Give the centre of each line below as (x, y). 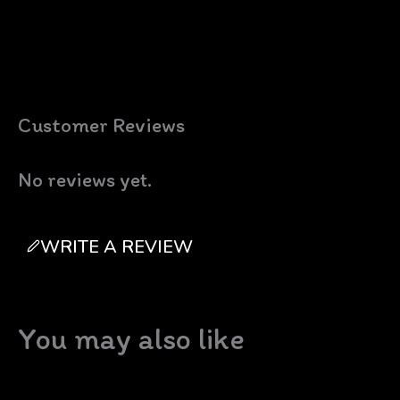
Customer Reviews (101, 125)
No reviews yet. (85, 179)
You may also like (131, 338)
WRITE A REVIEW (117, 246)
